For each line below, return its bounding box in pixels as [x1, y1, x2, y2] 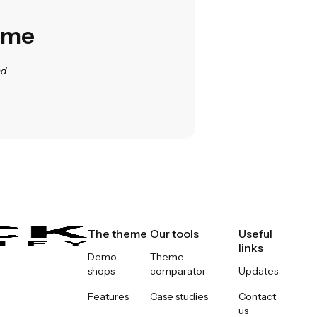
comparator [149, 264, 206, 277]
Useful [238, 226, 272, 241]
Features [88, 289, 129, 303]
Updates [238, 264, 278, 277]
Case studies [149, 289, 208, 303]
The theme [88, 226, 148, 241]
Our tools [149, 226, 199, 241]
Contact [238, 289, 276, 303]
